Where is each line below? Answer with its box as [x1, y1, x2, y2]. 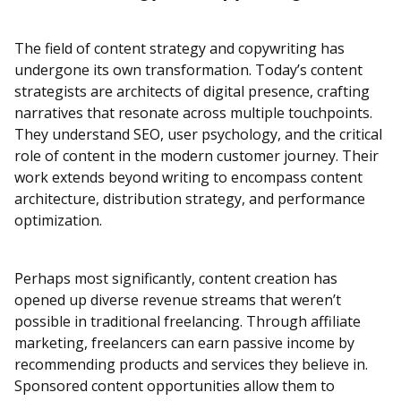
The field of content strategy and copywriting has [14, 38, 345, 59]
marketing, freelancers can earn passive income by [14, 333, 354, 354]
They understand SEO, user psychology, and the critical [14, 124, 382, 145]
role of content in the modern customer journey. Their [14, 146, 379, 166]
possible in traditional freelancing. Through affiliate [14, 311, 361, 332]
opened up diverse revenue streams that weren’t [14, 290, 341, 311]
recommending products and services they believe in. [14, 354, 368, 375]
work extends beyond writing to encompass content [14, 167, 363, 188]
